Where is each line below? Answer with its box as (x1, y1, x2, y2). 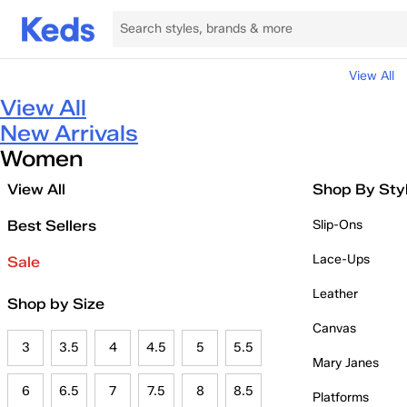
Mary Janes (313, 355, 379, 371)
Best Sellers (7, 217, 96, 234)
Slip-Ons (313, 217, 362, 233)
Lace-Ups (313, 252, 370, 267)
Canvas (313, 321, 356, 336)
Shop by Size (7, 295, 104, 313)
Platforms (313, 390, 369, 405)
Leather (313, 286, 358, 302)
